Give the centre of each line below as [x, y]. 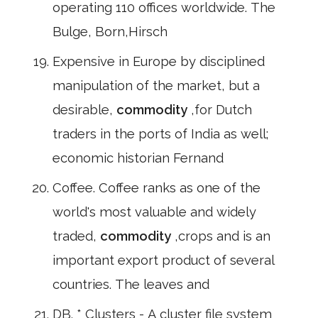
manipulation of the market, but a [156, 86]
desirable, [84, 110]
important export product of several [164, 260]
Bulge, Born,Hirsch [110, 32]
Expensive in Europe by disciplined [159, 61]
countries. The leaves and [131, 284]
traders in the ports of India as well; [160, 134]
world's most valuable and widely [154, 212]
